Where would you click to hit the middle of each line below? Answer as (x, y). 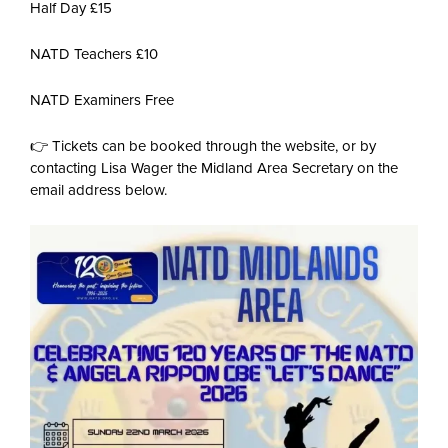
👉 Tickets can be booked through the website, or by (203, 146)
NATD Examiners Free (102, 100)
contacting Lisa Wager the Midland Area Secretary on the (214, 168)
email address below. (98, 190)
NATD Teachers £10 (94, 54)
